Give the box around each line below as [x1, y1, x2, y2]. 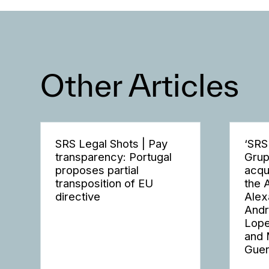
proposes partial [55, 163, 139, 177]
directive [55, 189, 101, 203]
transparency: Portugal [55, 150, 172, 163]
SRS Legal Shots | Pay [55, 136, 168, 150]
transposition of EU [55, 176, 154, 190]
